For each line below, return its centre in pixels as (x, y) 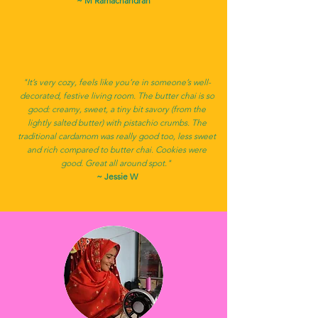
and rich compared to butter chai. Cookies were (117, 149)
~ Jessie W (117, 176)
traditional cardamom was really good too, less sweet (117, 136)
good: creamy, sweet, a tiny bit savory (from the (117, 109)
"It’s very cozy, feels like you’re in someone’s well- (117, 82)
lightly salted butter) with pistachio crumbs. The (117, 122)
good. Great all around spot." (117, 163)
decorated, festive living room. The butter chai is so (117, 95)
